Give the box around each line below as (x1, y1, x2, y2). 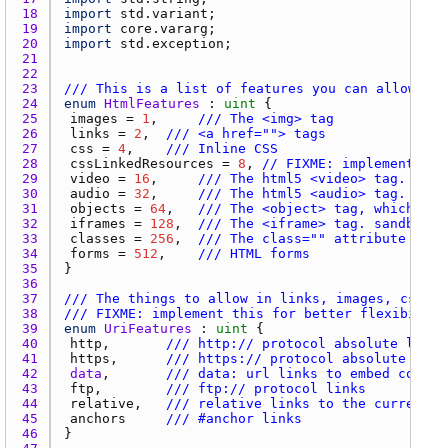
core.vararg (120, 20, 208, 36)
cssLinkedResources (70, 155, 214, 171)
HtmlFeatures (104, 95, 200, 111)
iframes (70, 215, 126, 231)
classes (70, 230, 126, 246)
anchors (70, 410, 126, 426)
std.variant (120, 5, 208, 21)
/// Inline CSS (166, 140, 278, 156)
